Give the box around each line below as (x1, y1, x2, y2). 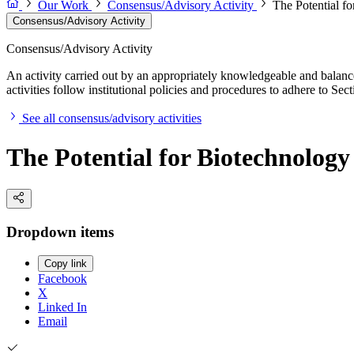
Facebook (38, 272, 87, 286)
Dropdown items (6, 223, 114, 240)
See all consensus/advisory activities (22, 111, 201, 126)
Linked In (38, 300, 87, 314)
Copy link (44, 258, 87, 270)
